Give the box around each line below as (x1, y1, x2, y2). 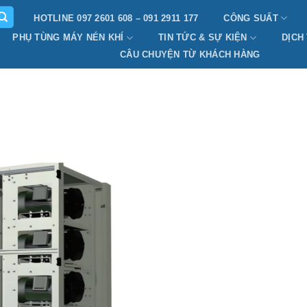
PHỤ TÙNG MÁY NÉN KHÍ (12, 32, 124, 42)
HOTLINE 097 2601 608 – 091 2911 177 (34, 12, 199, 23)
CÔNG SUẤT (223, 12, 278, 23)
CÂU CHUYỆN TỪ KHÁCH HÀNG (120, 49, 260, 60)
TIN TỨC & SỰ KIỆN (158, 32, 247, 42)
